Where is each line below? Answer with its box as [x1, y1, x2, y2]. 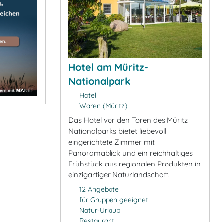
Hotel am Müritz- [68, 60, 148, 73]
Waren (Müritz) [77, 101, 127, 110]
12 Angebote [79, 184, 119, 194]
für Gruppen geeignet [79, 195, 148, 204]
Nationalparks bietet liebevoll [68, 126, 166, 136]
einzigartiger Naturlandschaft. [68, 169, 170, 179]
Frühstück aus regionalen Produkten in [68, 159, 201, 168]
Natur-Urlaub [79, 205, 120, 215]
